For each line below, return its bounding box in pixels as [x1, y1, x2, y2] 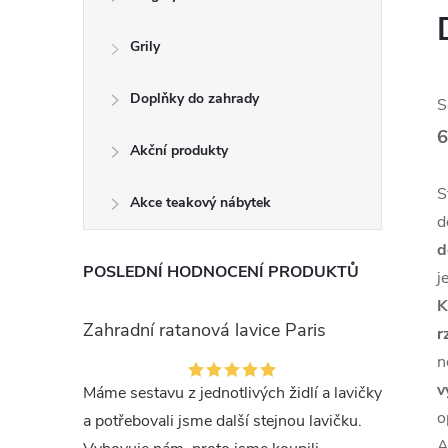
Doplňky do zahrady [130, 89, 259, 108]
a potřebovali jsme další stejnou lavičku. [83, 410, 362, 432]
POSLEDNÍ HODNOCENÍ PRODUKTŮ [83, 261, 359, 283]
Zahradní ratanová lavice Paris [83, 318, 326, 342]
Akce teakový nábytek [130, 193, 271, 212]
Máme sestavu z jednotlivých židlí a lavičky [83, 382, 382, 404]
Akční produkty [130, 141, 228, 160]
